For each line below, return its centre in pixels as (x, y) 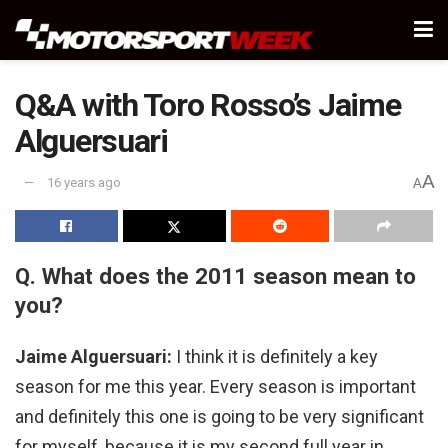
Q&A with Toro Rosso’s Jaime (208, 105)
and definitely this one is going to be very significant (219, 417)
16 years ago (84, 183)
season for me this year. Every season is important (215, 387)
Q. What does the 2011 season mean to (215, 275)
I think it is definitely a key (277, 357)
